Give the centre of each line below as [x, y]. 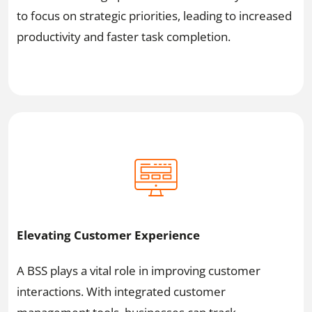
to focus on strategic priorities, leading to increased [154, 15]
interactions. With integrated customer [121, 291]
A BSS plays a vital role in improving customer [139, 270]
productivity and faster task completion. [124, 36]
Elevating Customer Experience [108, 235]
